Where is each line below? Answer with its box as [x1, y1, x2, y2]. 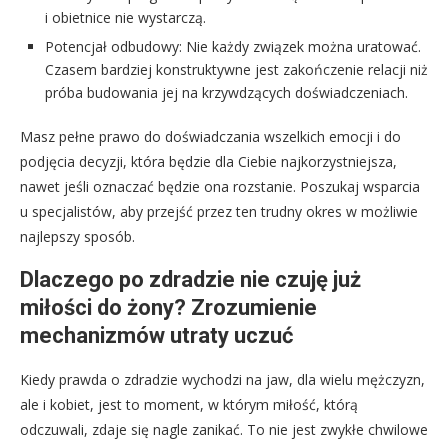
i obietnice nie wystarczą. [45, 8, 206, 28]
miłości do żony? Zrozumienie [20, 295, 317, 321]
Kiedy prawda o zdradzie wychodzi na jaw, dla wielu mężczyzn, [20, 370, 425, 390]
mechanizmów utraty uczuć [20, 323, 293, 349]
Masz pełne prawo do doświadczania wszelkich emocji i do [20, 127, 401, 147]
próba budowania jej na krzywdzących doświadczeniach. [45, 83, 408, 103]
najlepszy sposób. [20, 227, 135, 247]
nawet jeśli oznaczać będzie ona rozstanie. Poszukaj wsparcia [20, 177, 420, 197]
